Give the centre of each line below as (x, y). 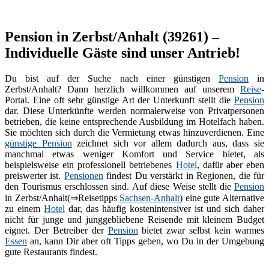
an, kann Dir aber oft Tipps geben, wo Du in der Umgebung (146, 241)
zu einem (24, 208)
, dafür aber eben (231, 165)
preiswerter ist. (35, 175)
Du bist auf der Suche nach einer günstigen (112, 78)
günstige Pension (38, 143)
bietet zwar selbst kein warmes (201, 230)
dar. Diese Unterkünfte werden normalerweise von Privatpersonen (134, 110)
